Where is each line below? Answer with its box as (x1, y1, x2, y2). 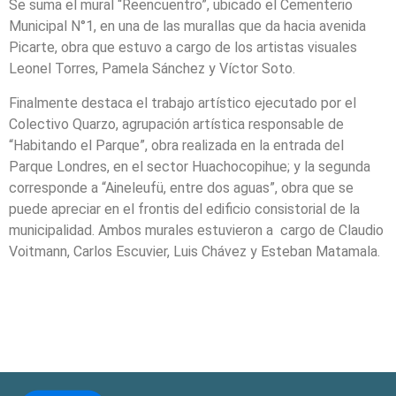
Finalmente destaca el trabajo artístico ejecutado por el (9, 94, 356, 111)
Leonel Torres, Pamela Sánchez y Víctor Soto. (9, 60, 295, 78)
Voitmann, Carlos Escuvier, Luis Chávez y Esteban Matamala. (9, 242, 380, 260)
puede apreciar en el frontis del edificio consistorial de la (9, 200, 360, 217)
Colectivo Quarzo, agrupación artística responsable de (9, 115, 344, 133)
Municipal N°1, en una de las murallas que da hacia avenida (9, 18, 366, 35)
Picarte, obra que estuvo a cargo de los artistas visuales (9, 39, 357, 57)
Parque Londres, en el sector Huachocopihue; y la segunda (9, 157, 370, 175)
